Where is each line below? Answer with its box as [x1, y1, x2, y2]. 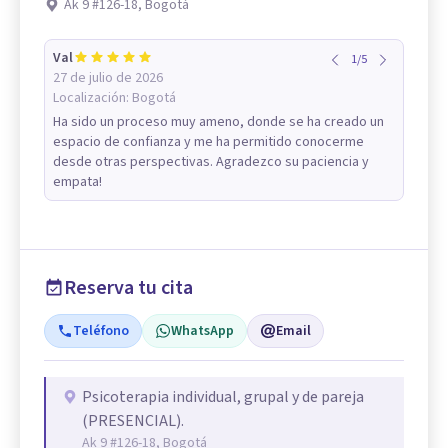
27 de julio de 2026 [53, 68, 163, 89]
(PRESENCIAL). [82, 410, 184, 433]
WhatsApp [171, 321, 234, 342]
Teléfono [73, 321, 129, 342]
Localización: [53, 88, 132, 109]
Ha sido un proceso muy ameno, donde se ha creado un [53, 112, 384, 133]
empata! [53, 172, 102, 193]
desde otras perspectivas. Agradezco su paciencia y [53, 152, 369, 173]
